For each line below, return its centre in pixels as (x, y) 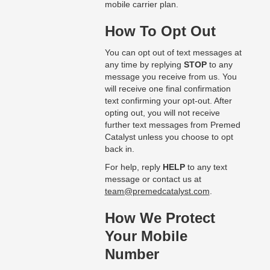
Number (132, 254)
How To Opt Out (160, 31)
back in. (119, 149)
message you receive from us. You (171, 77)
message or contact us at (153, 179)
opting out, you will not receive (162, 113)
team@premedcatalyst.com (157, 191)
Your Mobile (146, 236)
